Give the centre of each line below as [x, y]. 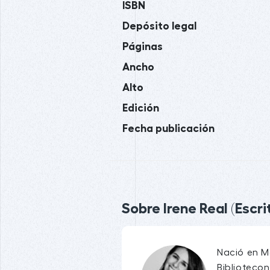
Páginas [143, 46]
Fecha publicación [168, 128]
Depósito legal [159, 26]
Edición [141, 108]
